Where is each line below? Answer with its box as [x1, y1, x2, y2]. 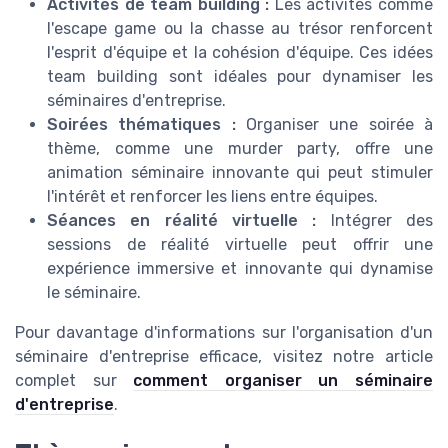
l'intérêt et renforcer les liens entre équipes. [47, 187, 378, 207]
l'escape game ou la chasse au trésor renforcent [47, 19, 433, 39]
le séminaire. [47, 283, 141, 303]
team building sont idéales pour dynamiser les [47, 67, 433, 87]
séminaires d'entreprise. [47, 91, 226, 111]
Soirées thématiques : [47, 115, 236, 135]
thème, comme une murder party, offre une [47, 139, 433, 159]
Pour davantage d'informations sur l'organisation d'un [15, 323, 433, 343]
